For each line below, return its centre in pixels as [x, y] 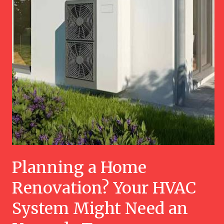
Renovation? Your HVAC [104, 188]
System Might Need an [100, 209]
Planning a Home [79, 168]
